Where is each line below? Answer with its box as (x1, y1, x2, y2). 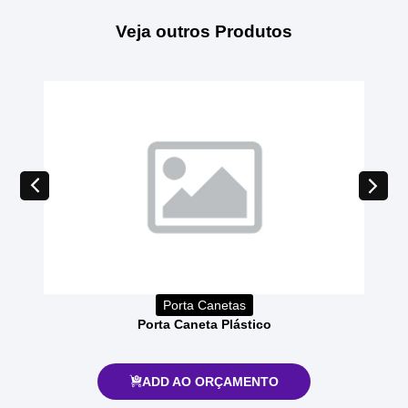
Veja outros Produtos (116, 21, 292, 41)
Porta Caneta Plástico (137, 316, 271, 331)
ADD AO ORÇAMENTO (142, 373, 280, 389)
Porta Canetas (162, 297, 246, 312)
